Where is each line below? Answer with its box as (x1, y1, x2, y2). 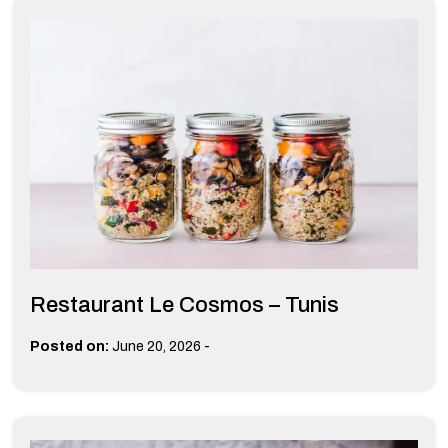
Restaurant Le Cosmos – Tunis (30, 292, 339, 317)
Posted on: (30, 338, 109, 354)
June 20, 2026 (112, 338, 201, 354)
